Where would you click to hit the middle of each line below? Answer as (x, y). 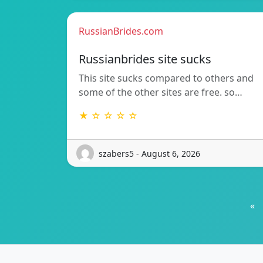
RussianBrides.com (121, 31)
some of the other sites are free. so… (161, 92)
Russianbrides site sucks (145, 59)
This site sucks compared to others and (166, 78)
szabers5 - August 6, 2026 (149, 153)
